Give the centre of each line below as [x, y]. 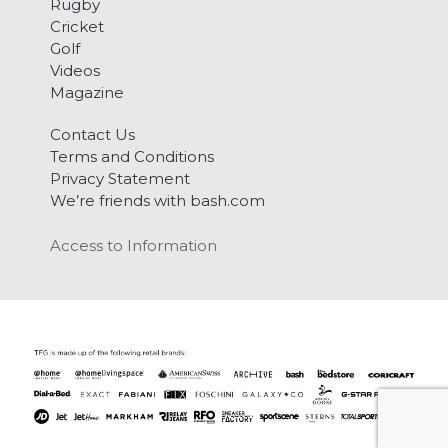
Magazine [87, 92]
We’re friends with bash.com [157, 200]
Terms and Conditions [132, 156]
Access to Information [133, 245]
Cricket [77, 26]
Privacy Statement [120, 178]
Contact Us [92, 134]
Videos [75, 70]
